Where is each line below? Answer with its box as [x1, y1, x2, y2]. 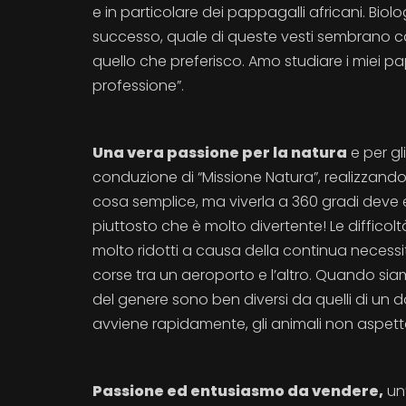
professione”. [92, 75, 184, 96]
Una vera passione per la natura [92, 142, 347, 163]
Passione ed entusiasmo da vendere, [92, 381, 383, 401]
